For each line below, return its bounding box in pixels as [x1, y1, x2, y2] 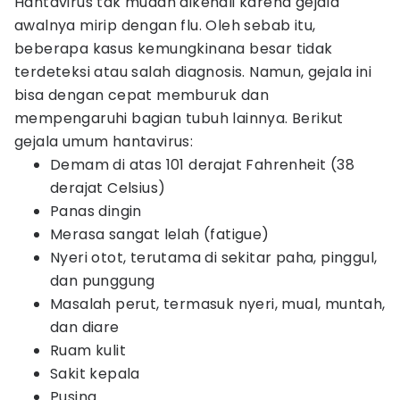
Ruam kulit [50, 340, 126, 361]
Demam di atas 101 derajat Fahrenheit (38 [50, 154, 354, 175]
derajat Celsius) [50, 178, 166, 198]
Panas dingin [50, 201, 142, 221]
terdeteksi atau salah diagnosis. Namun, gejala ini [14, 62, 371, 82]
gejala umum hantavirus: [14, 131, 194, 152]
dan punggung [50, 271, 155, 291]
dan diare [50, 317, 120, 337]
